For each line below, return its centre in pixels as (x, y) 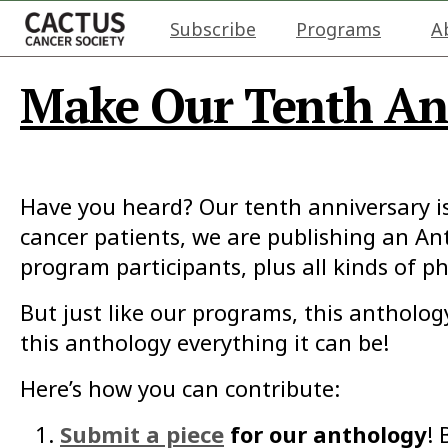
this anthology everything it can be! (204, 342)
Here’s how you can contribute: (180, 388)
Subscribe (213, 28)
